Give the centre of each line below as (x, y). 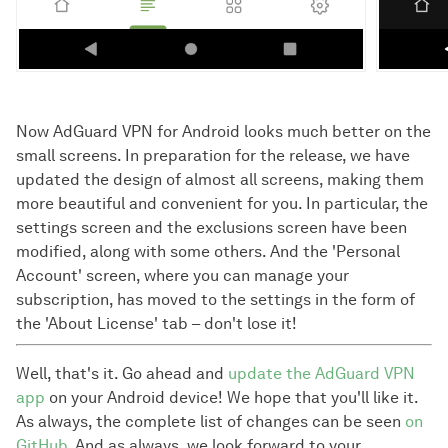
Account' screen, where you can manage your (182, 276)
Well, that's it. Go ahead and (122, 374)
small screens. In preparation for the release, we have (213, 156)
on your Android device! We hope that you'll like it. (231, 398)
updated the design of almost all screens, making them (220, 180)
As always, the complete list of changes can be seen (210, 422)
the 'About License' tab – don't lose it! (156, 324)
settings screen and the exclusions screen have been (211, 228)
